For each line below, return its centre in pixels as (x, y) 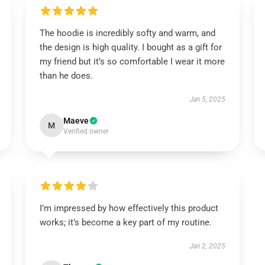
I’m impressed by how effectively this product (129, 208)
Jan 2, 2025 (208, 246)
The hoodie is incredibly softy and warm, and (127, 33)
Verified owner (86, 131)
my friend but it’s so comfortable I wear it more (132, 62)
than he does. (66, 76)
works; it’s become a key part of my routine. (125, 222)
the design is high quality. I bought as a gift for (130, 47)
